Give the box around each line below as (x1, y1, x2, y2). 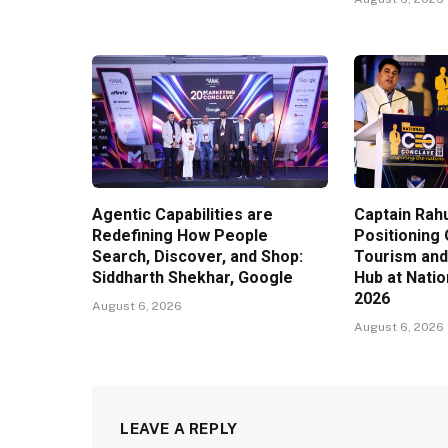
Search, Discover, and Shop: (92, 247, 303, 267)
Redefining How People (92, 226, 268, 246)
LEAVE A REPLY (120, 420, 238, 438)
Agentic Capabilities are (92, 205, 273, 225)
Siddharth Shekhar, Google (92, 268, 293, 288)
